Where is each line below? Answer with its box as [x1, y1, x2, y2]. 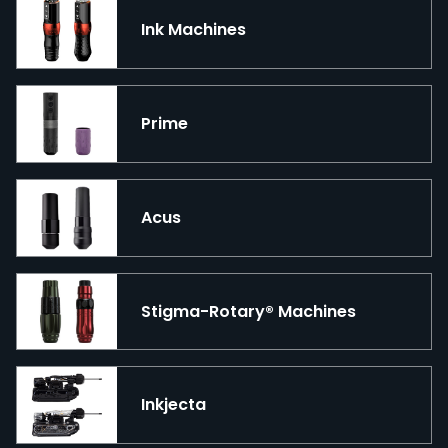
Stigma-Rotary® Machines [141, 299, 356, 323]
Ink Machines [141, 18, 246, 42]
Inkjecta [141, 393, 206, 417]
